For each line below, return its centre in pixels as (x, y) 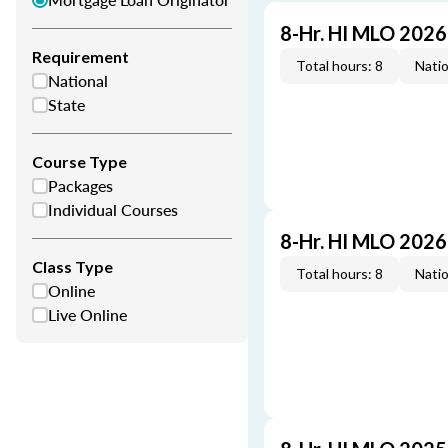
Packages (80, 185)
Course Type (79, 161)
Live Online (87, 314)
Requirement (80, 56)
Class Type (72, 266)
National (78, 80)
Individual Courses (113, 209)
